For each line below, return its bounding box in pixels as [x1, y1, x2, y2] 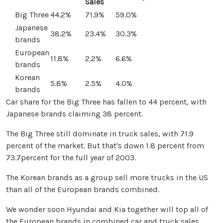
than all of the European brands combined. [6, 185, 159, 195]
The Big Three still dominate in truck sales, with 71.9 [6, 129, 194, 139]
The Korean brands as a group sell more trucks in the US [6, 173, 208, 183]
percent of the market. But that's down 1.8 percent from [6, 141, 204, 151]
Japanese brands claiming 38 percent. [6, 109, 143, 119]
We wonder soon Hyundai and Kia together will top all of [6, 205, 208, 215]
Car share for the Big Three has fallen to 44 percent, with [6, 97, 207, 107]
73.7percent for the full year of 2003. [6, 153, 136, 163]
